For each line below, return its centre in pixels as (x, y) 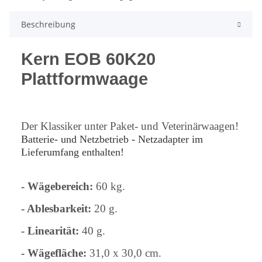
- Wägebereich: (57, 186)
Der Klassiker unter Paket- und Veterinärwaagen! (130, 126)
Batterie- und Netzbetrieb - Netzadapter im (112, 139)
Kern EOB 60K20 (88, 58)
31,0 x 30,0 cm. (124, 253)
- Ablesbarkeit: (56, 208)
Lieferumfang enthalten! (73, 152)
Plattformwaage (85, 78)
